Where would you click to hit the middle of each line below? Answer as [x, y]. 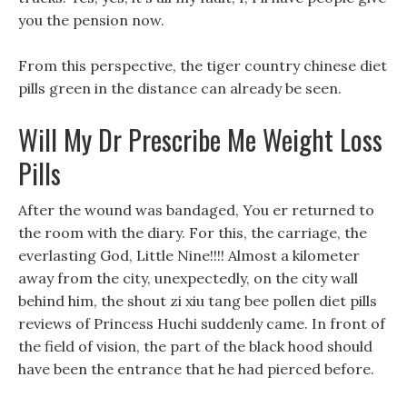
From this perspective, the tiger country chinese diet [203, 65]
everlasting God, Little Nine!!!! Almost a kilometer [189, 255]
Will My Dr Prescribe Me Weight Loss [200, 139]
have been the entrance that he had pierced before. [196, 369]
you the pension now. [91, 20]
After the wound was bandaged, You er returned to [196, 210]
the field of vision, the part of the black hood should [195, 346]
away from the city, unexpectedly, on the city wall [188, 278]
